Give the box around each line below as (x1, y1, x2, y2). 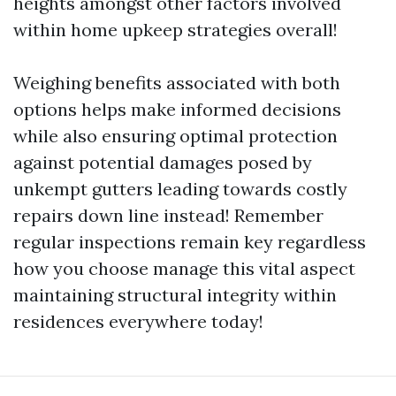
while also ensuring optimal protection (13, 125, 338, 147)
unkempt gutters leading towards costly (13, 178, 347, 200)
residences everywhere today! (13, 310, 263, 332)
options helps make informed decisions (13, 98, 341, 120)
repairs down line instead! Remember (13, 204, 324, 226)
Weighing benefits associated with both (13, 72, 340, 94)
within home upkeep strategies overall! (13, 19, 338, 41)
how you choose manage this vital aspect (13, 257, 355, 279)
